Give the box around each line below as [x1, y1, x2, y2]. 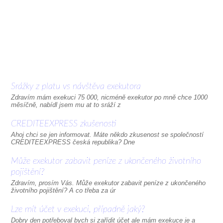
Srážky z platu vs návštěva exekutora [10, 82, 141, 91]
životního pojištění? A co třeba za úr [10, 187, 115, 194]
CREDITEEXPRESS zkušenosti [10, 119, 116, 128]
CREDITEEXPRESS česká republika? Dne [10, 138, 135, 146]
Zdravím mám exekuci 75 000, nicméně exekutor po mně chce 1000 [10, 94, 208, 101]
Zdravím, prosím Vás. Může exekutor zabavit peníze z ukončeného [10, 179, 206, 187]
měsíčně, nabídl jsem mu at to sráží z [10, 101, 121, 109]
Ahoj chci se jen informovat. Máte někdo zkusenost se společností [10, 131, 204, 138]
